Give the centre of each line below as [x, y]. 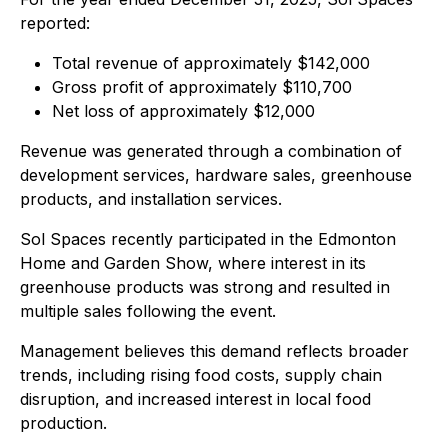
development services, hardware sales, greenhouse [216, 175]
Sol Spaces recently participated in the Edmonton [208, 239]
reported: [55, 23]
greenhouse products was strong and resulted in [205, 287]
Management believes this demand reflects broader [214, 351]
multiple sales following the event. [148, 311]
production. [63, 423]
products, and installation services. [151, 199]
